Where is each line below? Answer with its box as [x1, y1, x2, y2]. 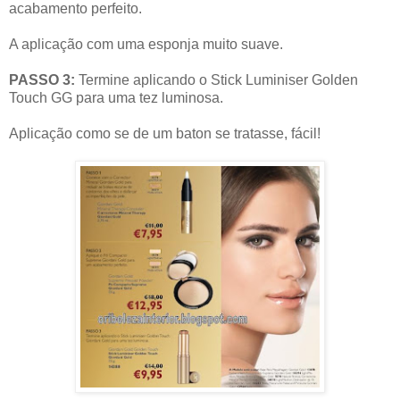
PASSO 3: [9, 71, 79, 87]
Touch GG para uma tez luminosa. [9, 89, 223, 105]
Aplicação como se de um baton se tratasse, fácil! [9, 125, 321, 141]
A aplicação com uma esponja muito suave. [9, 36, 283, 52]
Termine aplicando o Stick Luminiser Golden [79, 71, 358, 87]
